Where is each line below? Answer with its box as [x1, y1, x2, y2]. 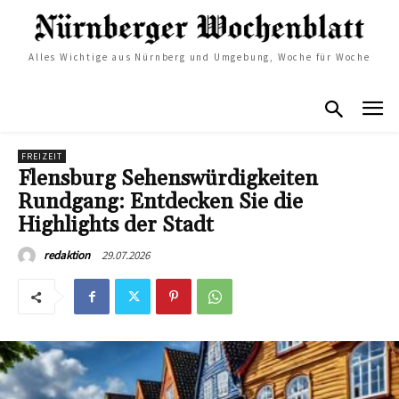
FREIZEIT [21, 151, 62, 163]
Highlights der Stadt [18, 212, 214, 240]
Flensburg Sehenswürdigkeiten [18, 166, 318, 193]
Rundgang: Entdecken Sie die [18, 189, 303, 216]
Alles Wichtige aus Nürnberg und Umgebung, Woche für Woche [28, 50, 370, 63]
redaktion [44, 248, 90, 264]
